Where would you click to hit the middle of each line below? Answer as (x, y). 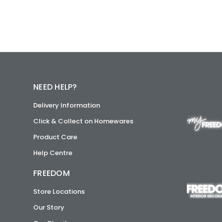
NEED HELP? (55, 87)
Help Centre (53, 153)
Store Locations (59, 192)
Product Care (55, 137)
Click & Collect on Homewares (83, 121)
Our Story (49, 207)
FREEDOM (52, 173)
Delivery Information (67, 105)
